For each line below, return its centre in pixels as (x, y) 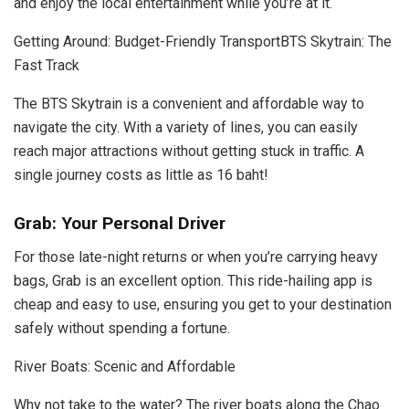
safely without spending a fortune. (122, 328)
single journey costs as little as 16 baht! (141, 175)
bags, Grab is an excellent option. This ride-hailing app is (193, 280)
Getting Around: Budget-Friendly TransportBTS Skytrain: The (203, 42)
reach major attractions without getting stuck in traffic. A (189, 152)
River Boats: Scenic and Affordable (125, 366)
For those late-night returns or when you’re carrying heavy (196, 257)
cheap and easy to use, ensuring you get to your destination (203, 304)
